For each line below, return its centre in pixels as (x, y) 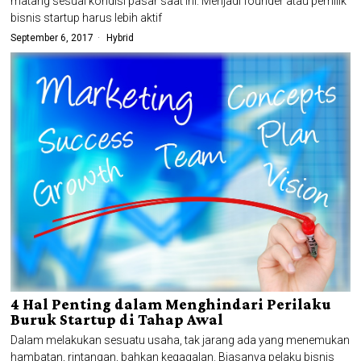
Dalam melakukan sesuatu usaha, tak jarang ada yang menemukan (180, 340)
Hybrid (120, 37)
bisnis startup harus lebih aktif (87, 17)
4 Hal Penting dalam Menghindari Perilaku (171, 304)
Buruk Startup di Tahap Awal (117, 319)
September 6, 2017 (52, 37)
